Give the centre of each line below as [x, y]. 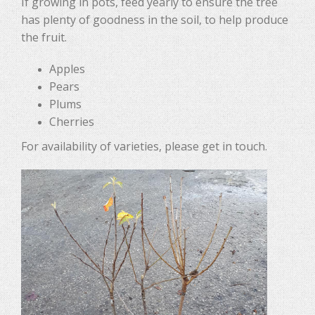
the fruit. [44, 37]
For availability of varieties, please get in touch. [144, 146]
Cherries [72, 122]
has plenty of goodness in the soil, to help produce [155, 20]
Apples [67, 69]
